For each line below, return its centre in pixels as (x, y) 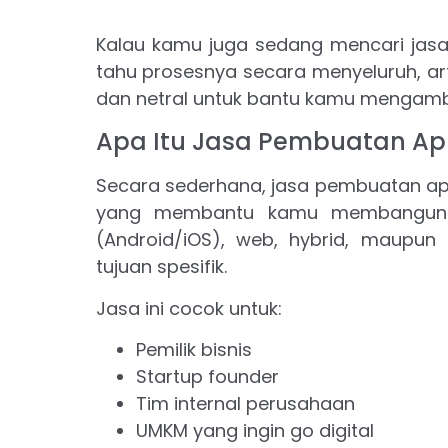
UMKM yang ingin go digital (254, 431)
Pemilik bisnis (193, 350)
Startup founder (207, 377)
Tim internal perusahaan (245, 404)
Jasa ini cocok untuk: (188, 308)
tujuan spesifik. (161, 267)
